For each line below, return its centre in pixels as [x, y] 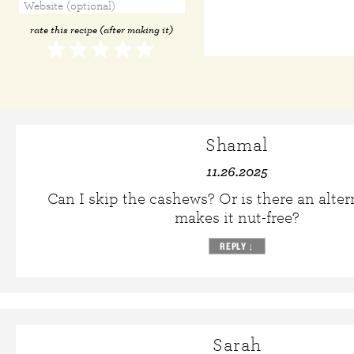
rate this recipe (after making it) [102, 31]
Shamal [237, 146]
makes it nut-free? [237, 218]
